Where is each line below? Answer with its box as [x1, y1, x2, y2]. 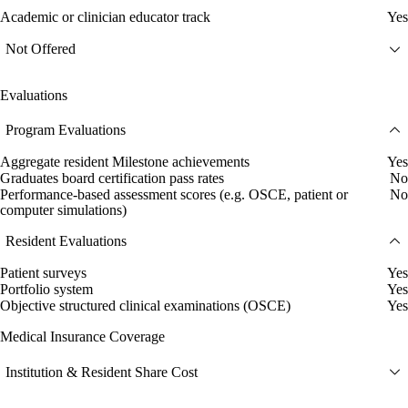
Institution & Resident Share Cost [5, 363, 198, 380]
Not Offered [5, 41, 76, 57]
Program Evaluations [5, 122, 126, 138]
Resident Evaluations [5, 233, 127, 250]
